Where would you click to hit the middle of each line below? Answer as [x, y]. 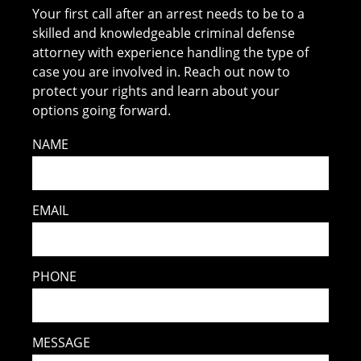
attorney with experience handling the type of [171, 52]
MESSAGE [62, 342]
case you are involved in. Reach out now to [162, 71]
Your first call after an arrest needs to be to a [169, 13]
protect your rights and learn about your [156, 91]
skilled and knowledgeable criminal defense [164, 33]
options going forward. [102, 110]
